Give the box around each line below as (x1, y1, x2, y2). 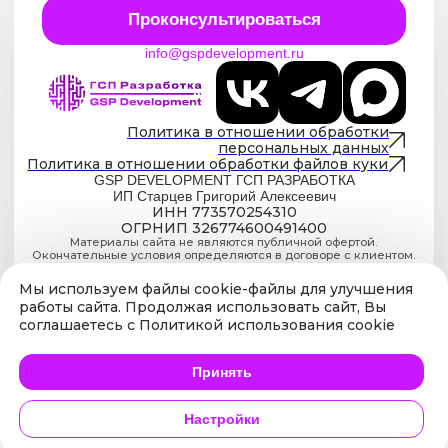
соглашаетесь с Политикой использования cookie (19, 316, 395, 334)
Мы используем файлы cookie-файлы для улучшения (19, 280, 413, 298)
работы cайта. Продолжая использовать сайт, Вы (19, 298, 386, 316)
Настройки (183, 411, 260, 427)
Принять (191, 364, 252, 380)
